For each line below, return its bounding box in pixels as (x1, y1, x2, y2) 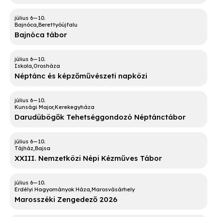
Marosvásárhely (92, 186, 135, 193)
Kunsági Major (15, 104, 53, 111)
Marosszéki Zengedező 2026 (15, 195, 117, 204)
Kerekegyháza (55, 104, 94, 111)
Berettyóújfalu (38, 21, 77, 29)
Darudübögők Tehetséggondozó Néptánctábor (15, 112, 186, 122)
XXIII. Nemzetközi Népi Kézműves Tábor (15, 154, 162, 163)
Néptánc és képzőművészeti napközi (15, 71, 147, 81)
